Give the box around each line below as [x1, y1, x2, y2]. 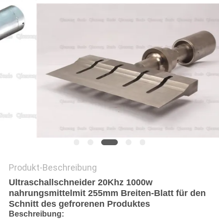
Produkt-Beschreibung [8, 162, 97, 173]
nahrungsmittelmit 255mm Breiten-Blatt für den [8, 188, 206, 198]
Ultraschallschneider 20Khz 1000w [8, 177, 153, 188]
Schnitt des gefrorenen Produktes [8, 199, 150, 209]
